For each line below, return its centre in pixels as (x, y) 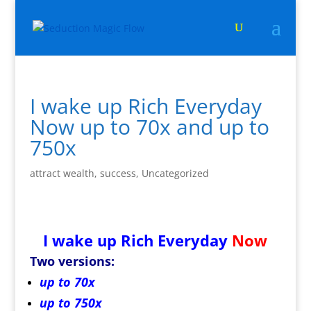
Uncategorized (175, 173)
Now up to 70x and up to (149, 127)
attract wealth (62, 173)
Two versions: (72, 261)
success (118, 173)
